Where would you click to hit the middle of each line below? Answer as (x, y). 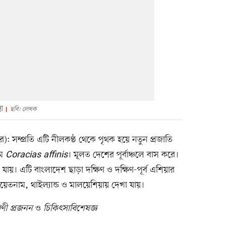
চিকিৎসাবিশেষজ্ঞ (69, 209)
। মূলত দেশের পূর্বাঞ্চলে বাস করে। (123, 155)
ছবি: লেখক (23, 109)
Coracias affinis (37, 155)
